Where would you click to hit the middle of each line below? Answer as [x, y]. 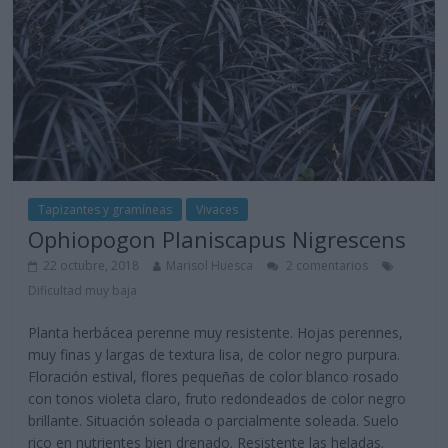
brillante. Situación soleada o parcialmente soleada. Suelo [214, 421]
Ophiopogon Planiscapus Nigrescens [217, 239]
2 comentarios [326, 266]
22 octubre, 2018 [91, 266]
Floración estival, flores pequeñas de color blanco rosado [214, 377]
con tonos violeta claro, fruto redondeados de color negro [217, 399]
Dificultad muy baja [83, 291]
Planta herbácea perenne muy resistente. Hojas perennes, [216, 333]
